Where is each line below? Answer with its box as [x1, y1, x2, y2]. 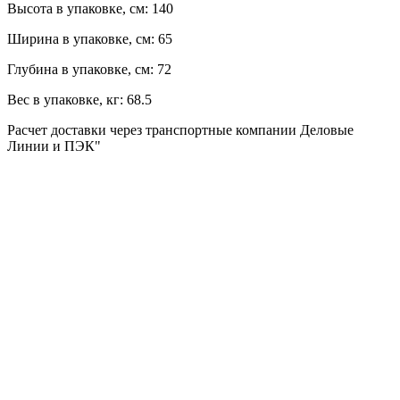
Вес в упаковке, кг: [7, 91, 123, 107]
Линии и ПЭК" [7, 137, 101, 154]
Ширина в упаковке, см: [7, 30, 154, 46]
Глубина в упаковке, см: [7, 61, 154, 77]
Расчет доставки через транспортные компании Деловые [7, 121, 354, 137]
